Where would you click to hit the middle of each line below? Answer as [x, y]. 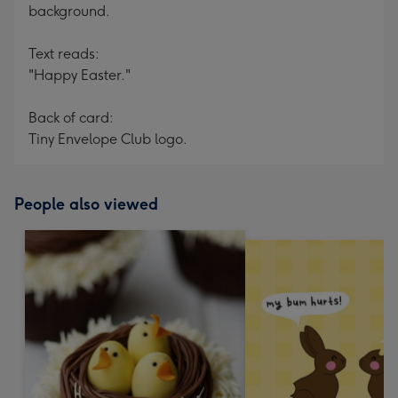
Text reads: [64, 54]
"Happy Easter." [80, 75]
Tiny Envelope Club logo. [108, 139]
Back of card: [71, 118]
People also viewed [86, 204]
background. [69, 11]
